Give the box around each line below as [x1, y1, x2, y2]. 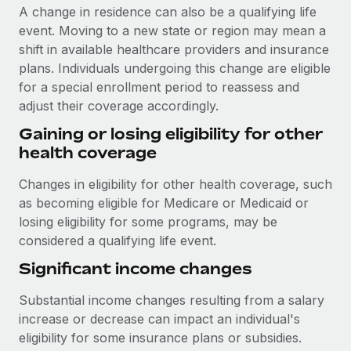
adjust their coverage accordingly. [19, 98, 219, 114]
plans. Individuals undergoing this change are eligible [19, 60, 331, 76]
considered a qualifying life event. [19, 233, 220, 248]
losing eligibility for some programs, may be [19, 214, 277, 230]
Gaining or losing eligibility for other [19, 124, 323, 143]
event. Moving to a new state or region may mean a [19, 23, 326, 38]
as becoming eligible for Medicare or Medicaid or [19, 195, 309, 211]
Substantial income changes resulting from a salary [19, 292, 324, 308]
